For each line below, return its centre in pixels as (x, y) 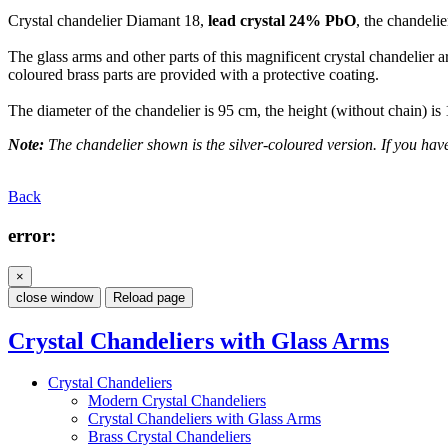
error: (32, 235)
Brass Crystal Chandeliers (169, 437)
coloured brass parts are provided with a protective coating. (193, 75)
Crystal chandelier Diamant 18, (108, 21)
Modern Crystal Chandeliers (177, 401)
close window (54, 297)
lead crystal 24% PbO (282, 21)
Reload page (149, 297)
